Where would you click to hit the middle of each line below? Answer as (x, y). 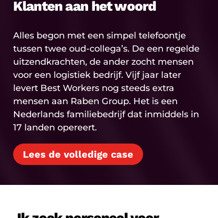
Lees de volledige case (78, 154)
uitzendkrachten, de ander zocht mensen (103, 62)
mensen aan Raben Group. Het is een (95, 101)
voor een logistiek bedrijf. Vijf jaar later (97, 75)
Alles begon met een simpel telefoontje (99, 35)
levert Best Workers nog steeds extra (93, 88)
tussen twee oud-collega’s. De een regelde (106, 48)
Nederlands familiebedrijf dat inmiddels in (106, 114)
